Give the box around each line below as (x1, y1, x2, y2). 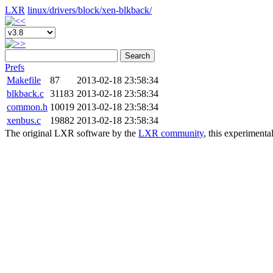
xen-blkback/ (102, 5, 152, 15)
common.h (7, 102, 48, 112)
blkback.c (7, 88, 44, 99)
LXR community (138, 128, 204, 138)
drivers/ (49, 5, 78, 15)
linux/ (27, 5, 49, 15)
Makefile (7, 75, 41, 85)
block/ (78, 5, 102, 15)
